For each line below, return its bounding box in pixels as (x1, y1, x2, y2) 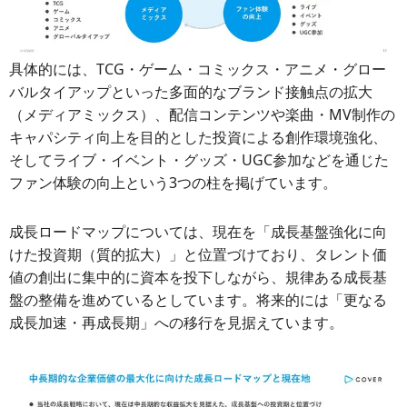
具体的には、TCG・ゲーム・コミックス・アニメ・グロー (9, 59, 386, 80)
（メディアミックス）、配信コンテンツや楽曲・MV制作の (9, 104, 395, 125)
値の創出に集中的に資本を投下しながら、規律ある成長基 (9, 267, 387, 288)
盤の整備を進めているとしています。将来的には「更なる (9, 290, 387, 311)
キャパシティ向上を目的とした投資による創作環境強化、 (9, 127, 387, 148)
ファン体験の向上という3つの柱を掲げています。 (9, 173, 337, 194)
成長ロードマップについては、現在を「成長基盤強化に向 (9, 222, 387, 243)
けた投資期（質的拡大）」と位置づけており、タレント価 (9, 244, 387, 265)
